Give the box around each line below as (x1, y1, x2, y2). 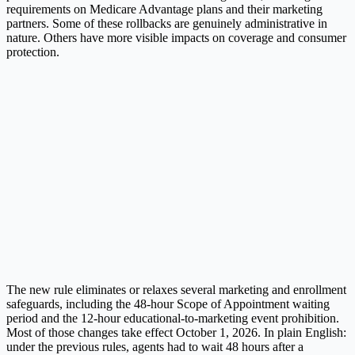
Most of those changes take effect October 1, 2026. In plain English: (6, 325, 346, 339)
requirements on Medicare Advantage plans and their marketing (6, 2, 323, 16)
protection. (6, 44, 59, 59)
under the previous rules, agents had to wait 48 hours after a (6, 339, 303, 353)
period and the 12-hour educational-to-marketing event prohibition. (6, 311, 339, 325)
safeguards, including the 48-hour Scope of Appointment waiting (6, 296, 330, 311)
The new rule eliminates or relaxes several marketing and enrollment (6, 282, 346, 296)
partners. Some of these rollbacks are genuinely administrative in (6, 16, 327, 30)
